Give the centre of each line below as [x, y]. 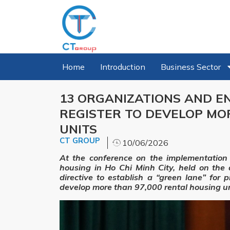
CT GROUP [80, 140]
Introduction [123, 66]
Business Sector [191, 66]
